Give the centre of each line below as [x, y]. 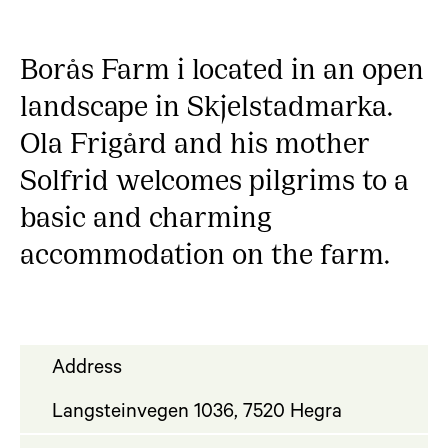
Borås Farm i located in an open [222, 65]
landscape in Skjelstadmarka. [206, 102]
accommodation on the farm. [205, 250]
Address [87, 369]
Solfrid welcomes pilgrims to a [214, 176]
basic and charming [146, 213]
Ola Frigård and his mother [195, 139]
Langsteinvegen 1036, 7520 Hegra [197, 413]
